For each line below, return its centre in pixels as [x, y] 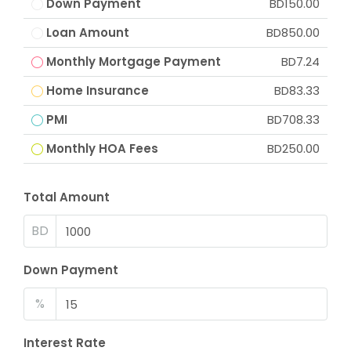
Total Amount [67, 197]
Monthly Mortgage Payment [134, 62]
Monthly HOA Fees [102, 148]
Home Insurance [98, 90]
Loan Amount [88, 33]
